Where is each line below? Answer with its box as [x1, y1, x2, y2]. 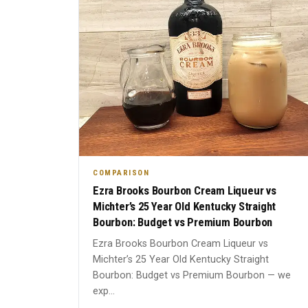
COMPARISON [93, 168, 149, 178]
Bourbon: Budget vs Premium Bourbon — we [93, 269, 291, 282]
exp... [93, 285, 115, 298]
